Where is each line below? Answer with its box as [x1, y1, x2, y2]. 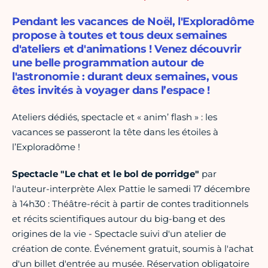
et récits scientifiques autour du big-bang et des [12, 213, 225, 225]
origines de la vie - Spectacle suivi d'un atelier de [12, 228, 226, 240]
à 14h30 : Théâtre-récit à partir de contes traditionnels [12, 198, 248, 210]
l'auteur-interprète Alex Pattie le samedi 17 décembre [12, 183, 250, 195]
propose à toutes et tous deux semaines [12, 29, 227, 42]
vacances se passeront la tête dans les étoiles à [12, 126, 218, 138]
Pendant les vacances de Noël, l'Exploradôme [12, 15, 254, 29]
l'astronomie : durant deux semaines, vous [12, 70, 238, 84]
